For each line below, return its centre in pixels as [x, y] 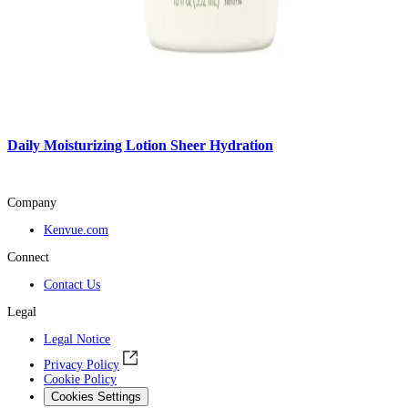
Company [32, 202]
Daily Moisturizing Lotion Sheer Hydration [140, 146]
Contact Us [72, 284]
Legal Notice [77, 339]
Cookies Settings [96, 396]
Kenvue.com [76, 229]
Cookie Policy [80, 379]
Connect [28, 257]
